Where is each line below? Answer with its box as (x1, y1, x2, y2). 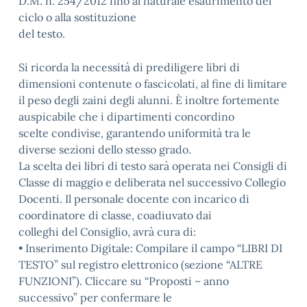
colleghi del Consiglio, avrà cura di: (19, 225, 196, 238)
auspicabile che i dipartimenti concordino (19, 110, 234, 123)
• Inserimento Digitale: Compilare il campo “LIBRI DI (19, 241, 282, 255)
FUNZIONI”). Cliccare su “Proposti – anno (19, 274, 229, 288)
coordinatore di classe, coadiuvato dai (19, 208, 212, 222)
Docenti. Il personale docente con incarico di (19, 192, 249, 206)
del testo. (19, 27, 65, 40)
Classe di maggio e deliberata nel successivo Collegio (19, 175, 286, 189)
